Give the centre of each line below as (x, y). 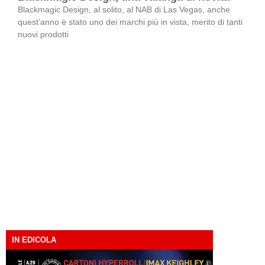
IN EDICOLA (34, 240)
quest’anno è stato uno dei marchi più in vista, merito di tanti (130, 22)
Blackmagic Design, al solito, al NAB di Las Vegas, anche (124, 9)
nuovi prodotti (43, 34)
